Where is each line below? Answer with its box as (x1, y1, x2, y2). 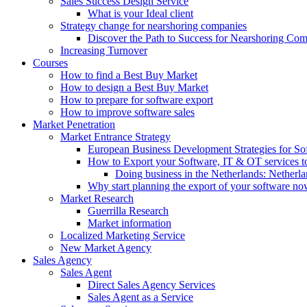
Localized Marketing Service (60, 230, 185, 241)
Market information (88, 217, 171, 229)
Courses (33, 57, 68, 69)
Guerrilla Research (88, 205, 169, 217)
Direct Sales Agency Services (88, 279, 215, 291)
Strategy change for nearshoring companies (60, 20, 247, 32)
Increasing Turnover (60, 45, 147, 56)
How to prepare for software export (60, 94, 213, 106)
